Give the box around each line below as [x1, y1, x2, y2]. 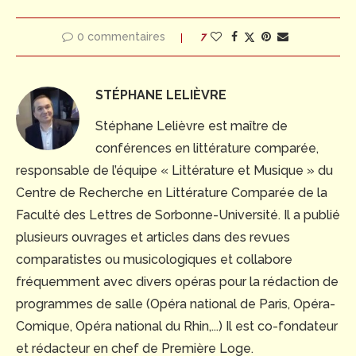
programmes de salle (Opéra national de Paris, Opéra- [16, 296, 335, 311]
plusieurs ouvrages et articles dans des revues [16, 229, 290, 245]
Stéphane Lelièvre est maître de [95, 118, 288, 133]
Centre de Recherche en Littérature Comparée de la [16, 184, 327, 200]
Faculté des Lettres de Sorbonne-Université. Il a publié [16, 207, 340, 222]
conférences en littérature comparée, [95, 140, 319, 156]
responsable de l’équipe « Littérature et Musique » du [16, 162, 333, 178]
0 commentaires [76, 29, 165, 43]
